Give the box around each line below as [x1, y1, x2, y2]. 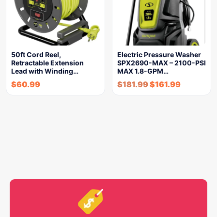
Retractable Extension [11, 59, 84, 67]
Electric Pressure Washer [117, 50, 201, 59]
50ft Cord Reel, [11, 50, 61, 59]
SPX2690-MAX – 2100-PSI [117, 59, 206, 67]
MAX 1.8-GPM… [117, 67, 169, 75]
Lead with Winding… [11, 67, 78, 75]
